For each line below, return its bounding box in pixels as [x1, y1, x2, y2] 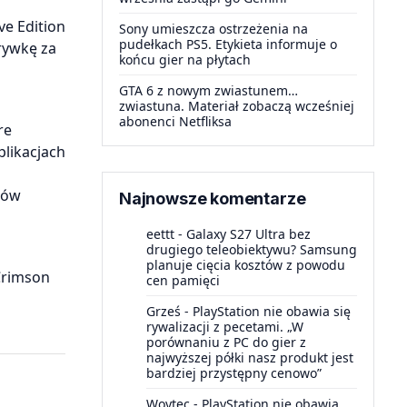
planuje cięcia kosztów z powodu [146, 256, 345, 273]
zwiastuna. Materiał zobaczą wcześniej [119, 97, 354, 114]
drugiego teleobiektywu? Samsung [146, 241, 357, 258]
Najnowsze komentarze [119, 189, 306, 208]
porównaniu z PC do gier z [146, 333, 306, 351]
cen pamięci [146, 272, 220, 289]
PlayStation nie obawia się [193, 303, 351, 320]
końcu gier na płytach [119, 51, 251, 68]
